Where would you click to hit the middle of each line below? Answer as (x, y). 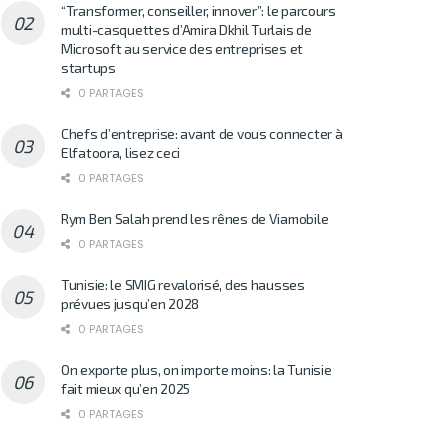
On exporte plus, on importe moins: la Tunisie (196, 369)
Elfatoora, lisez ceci (121, 152)
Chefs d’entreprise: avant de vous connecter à (202, 133)
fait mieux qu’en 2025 (126, 388)
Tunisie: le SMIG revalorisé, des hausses (183, 284)
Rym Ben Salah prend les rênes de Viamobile (195, 218)
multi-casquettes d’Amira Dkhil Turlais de (186, 29)
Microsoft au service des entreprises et (182, 48)
